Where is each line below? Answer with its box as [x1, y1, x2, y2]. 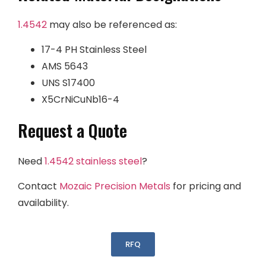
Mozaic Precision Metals [59, 179, 170, 194]
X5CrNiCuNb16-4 [42, 93, 119, 107]
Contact [18, 179, 59, 194]
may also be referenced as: [47, 17, 177, 31]
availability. [18, 196, 69, 210]
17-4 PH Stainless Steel [42, 43, 147, 57]
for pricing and [170, 179, 241, 194]
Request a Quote [18, 118, 127, 143]
